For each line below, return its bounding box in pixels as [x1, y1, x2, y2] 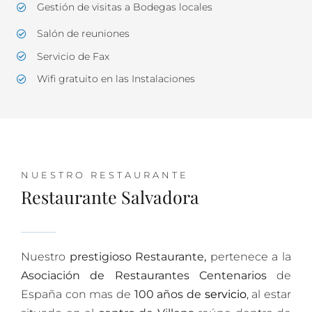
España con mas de [21, 287, 134, 301]
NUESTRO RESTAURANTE [21, 169, 189, 181]
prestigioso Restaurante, [69, 249, 207, 263]
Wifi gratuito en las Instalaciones [36, 72, 195, 86]
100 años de [134, 287, 205, 301]
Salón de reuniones [36, 26, 130, 40]
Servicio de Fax [36, 49, 109, 63]
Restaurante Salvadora [21, 185, 199, 209]
